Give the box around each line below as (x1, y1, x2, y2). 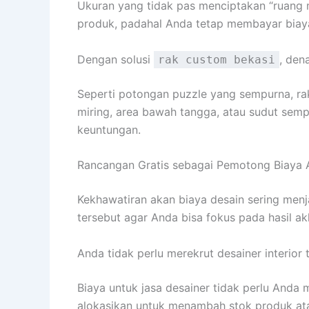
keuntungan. (77, 122, 141, 137)
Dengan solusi (77, 52, 154, 66)
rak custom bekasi (158, 52, 275, 66)
